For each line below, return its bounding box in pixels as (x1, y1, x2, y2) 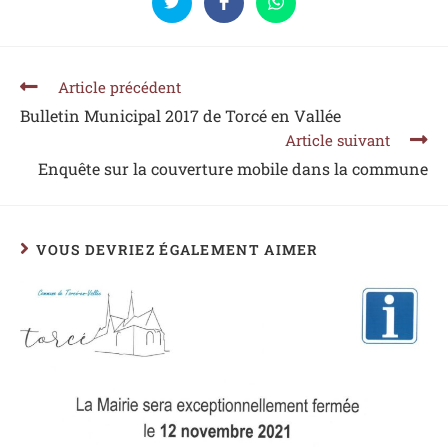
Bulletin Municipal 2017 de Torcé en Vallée (20, 104, 341, 126)
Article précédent (58, 76, 181, 97)
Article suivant (285, 129, 390, 150)
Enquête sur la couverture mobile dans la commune (38, 157, 428, 179)
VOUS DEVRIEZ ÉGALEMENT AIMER (36, 240, 319, 260)
